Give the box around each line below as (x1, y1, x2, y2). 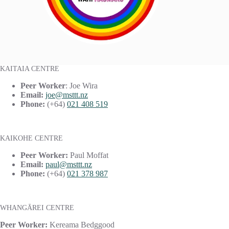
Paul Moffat (68, 151, 108, 160)
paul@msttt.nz (45, 160, 92, 169)
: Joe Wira (65, 81, 98, 90)
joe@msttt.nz (45, 90, 88, 100)
